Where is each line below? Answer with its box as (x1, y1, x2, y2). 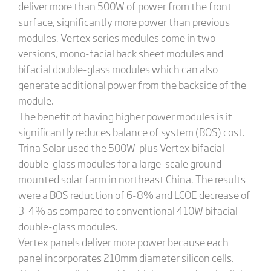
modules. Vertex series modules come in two (18, 30, 215, 45)
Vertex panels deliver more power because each (18, 234, 229, 249)
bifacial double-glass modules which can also (18, 61, 218, 76)
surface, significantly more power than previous (18, 14, 230, 29)
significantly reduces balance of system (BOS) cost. (18, 124, 245, 139)
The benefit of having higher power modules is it (18, 108, 232, 123)
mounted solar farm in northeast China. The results (18, 171, 246, 186)
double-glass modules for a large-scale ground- (18, 155, 226, 171)
